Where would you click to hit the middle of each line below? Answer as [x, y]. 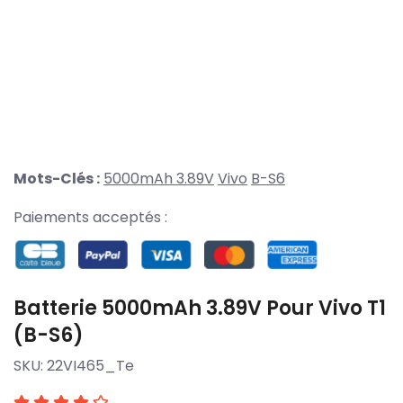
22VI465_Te [90, 365]
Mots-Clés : [57, 179]
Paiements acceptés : [90, 218]
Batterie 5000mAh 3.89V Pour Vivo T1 [200, 308]
